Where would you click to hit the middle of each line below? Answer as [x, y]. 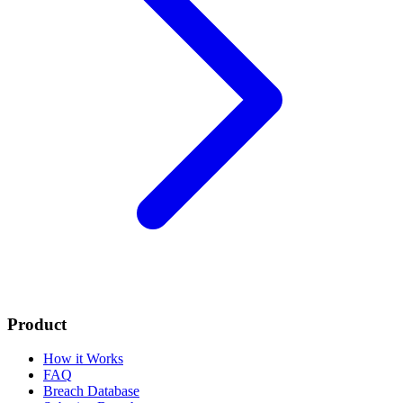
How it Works [83, 359]
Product [37, 324]
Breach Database [91, 391]
